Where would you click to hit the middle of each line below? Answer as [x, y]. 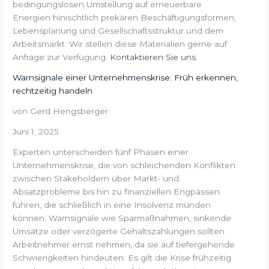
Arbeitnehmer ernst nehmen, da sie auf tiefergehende [124, 245]
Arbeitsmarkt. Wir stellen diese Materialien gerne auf [120, 44]
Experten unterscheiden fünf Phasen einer [101, 152]
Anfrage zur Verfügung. [62, 57]
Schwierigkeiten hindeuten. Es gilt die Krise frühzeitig [122, 258]
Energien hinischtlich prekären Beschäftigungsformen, [125, 18]
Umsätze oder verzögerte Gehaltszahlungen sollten [119, 231]
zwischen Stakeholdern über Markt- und [96, 179]
